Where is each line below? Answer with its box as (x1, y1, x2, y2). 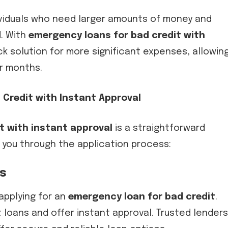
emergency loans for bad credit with (28, 31, 205, 40)
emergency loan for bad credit (68, 192, 215, 202)
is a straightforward (112, 123, 205, 133)
